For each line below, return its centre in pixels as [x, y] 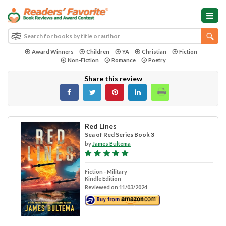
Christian [154, 51]
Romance [123, 60]
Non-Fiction [83, 60]
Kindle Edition [103, 178]
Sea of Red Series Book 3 [119, 134]
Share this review [113, 78]
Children [98, 51]
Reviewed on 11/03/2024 [116, 187]
